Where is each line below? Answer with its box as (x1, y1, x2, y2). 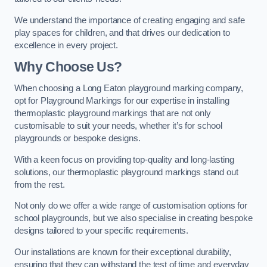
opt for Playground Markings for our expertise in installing (14, 95, 229, 105)
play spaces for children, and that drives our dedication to (14, 27, 230, 38)
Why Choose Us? (14, 59, 122, 75)
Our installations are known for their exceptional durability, (14, 247, 232, 257)
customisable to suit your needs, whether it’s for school (14, 120, 222, 131)
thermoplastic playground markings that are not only (14, 108, 211, 118)
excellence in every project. (14, 40, 118, 50)
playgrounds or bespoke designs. (14, 133, 141, 143)
